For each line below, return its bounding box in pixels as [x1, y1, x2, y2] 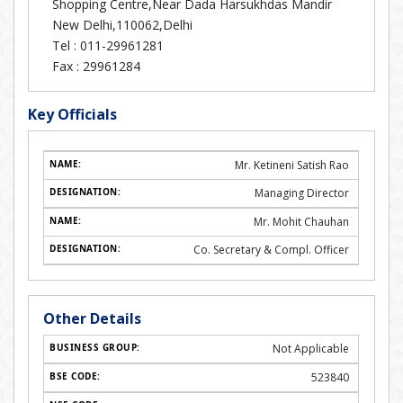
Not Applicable [273, 341, 349, 356]
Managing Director [255, 185, 349, 201]
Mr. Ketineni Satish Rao [235, 157, 349, 173]
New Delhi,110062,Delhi [52, 16, 193, 33]
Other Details [43, 309, 141, 328]
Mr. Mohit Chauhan [254, 214, 349, 229]
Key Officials [28, 104, 117, 124]
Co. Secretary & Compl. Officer [193, 242, 349, 257]
